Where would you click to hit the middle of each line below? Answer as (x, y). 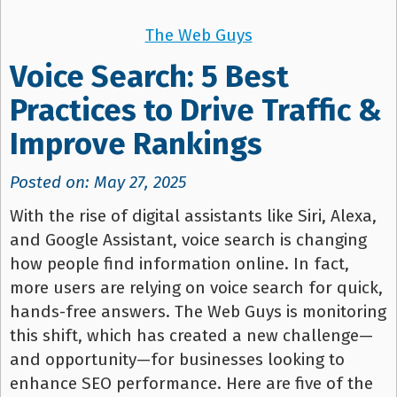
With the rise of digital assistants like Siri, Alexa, (193, 216)
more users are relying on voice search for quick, (196, 288)
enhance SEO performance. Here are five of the (191, 384)
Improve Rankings (136, 144)
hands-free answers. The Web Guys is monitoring (198, 312)
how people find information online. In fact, (179, 264)
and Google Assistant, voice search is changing (188, 240)
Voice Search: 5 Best (149, 77)
